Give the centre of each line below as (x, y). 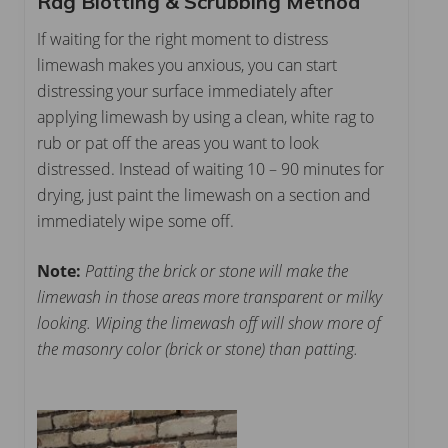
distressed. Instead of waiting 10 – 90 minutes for (210, 168)
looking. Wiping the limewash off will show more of (209, 322)
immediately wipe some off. (135, 220)
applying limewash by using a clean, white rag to (205, 116)
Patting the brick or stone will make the (216, 270)
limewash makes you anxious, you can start (187, 64)
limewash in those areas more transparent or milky (209, 296)
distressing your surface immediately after (185, 90)
